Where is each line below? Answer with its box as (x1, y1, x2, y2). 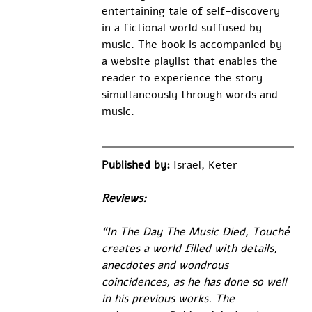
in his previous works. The (101, 291, 238, 307)
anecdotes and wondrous (101, 258, 232, 274)
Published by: (101, 157, 173, 173)
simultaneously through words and (101, 87, 281, 103)
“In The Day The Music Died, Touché (101, 224, 293, 240)
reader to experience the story (101, 70, 266, 86)
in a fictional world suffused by (101, 20, 265, 36)
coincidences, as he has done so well (101, 274, 290, 290)
